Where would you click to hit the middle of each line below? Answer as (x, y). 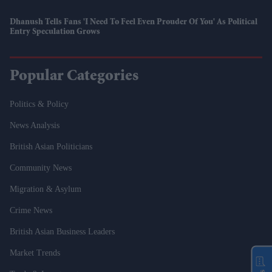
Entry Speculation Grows (55, 32)
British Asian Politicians (51, 146)
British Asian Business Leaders (62, 231)
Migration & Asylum (46, 189)
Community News (41, 168)
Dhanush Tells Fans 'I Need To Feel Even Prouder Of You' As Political (134, 22)
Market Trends (35, 253)
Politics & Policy (39, 104)
